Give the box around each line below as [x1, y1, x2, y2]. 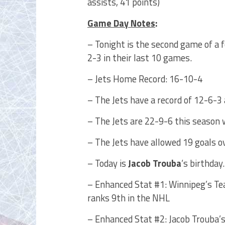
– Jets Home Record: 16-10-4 [87, 72, 202, 86]
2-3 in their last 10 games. [87, 51, 192, 65]
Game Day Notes [87, 16, 155, 30]
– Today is [87, 156, 128, 170]
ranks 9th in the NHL [87, 191, 170, 205]
